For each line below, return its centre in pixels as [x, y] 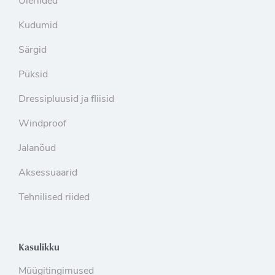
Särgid [33, 51]
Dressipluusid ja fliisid [66, 100]
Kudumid [38, 26]
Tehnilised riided [54, 198]
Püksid [33, 75]
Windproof [42, 124]
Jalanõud [37, 149]
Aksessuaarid [48, 173]
